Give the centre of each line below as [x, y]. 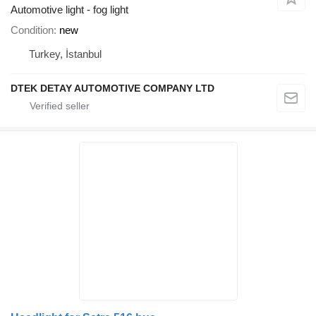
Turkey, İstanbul [65, 54]
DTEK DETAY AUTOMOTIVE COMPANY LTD [113, 89]
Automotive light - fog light [69, 10]
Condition [32, 30]
